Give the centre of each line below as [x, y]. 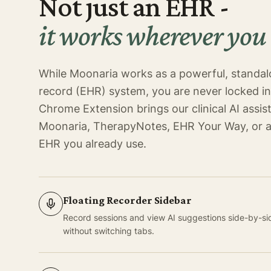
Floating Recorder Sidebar [127, 201]
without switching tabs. [109, 231]
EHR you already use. [93, 144]
